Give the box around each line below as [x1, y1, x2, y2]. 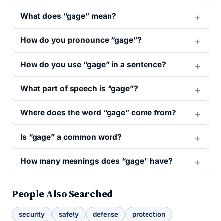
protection [132, 210, 165, 218]
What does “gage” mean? [20, 11, 116, 21]
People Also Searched [12, 187, 113, 201]
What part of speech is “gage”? [20, 84, 138, 93]
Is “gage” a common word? [20, 132, 122, 142]
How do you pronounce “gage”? [20, 36, 142, 45]
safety [59, 210, 79, 218]
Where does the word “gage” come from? [20, 108, 176, 117]
